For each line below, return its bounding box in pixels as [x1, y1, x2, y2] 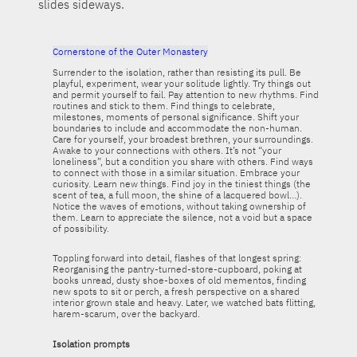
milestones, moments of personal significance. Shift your [52, 110, 299, 123]
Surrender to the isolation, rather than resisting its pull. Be [52, 65, 301, 78]
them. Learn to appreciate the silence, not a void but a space [52, 210, 312, 223]
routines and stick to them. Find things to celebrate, [52, 99, 275, 112]
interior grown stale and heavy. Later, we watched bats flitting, [52, 296, 316, 309]
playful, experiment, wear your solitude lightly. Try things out [52, 76, 311, 89]
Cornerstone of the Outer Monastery [52, 45, 208, 57]
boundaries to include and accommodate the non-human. [52, 121, 302, 134]
